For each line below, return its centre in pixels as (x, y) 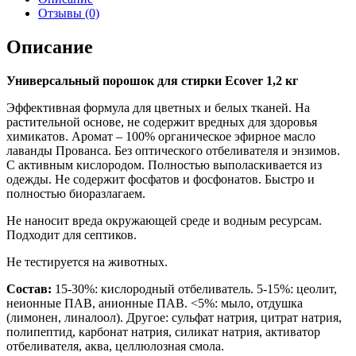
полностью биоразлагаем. (76, 193)
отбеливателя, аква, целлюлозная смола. (115, 346)
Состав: (31, 288)
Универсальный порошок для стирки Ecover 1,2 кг (152, 80)
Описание (50, 46)
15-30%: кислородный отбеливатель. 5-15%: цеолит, (196, 288)
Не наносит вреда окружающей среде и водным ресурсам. (164, 220)
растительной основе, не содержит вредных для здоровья (162, 122)
